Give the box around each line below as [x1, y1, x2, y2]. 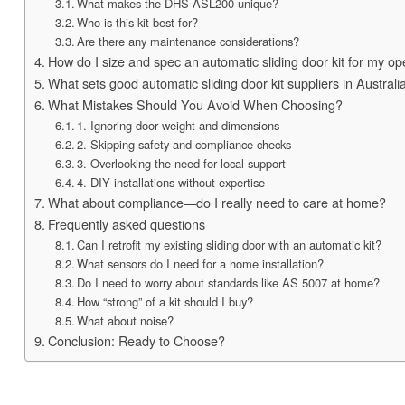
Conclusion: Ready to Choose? [47, 330, 225, 350]
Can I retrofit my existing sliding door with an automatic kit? [77, 235, 382, 253]
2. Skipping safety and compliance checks [77, 135, 292, 153]
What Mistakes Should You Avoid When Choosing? [47, 94, 343, 114]
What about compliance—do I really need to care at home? [47, 192, 386, 212]
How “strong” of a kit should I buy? [77, 292, 254, 310]
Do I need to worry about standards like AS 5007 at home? [77, 273, 381, 291]
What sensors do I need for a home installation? [77, 254, 325, 272]
